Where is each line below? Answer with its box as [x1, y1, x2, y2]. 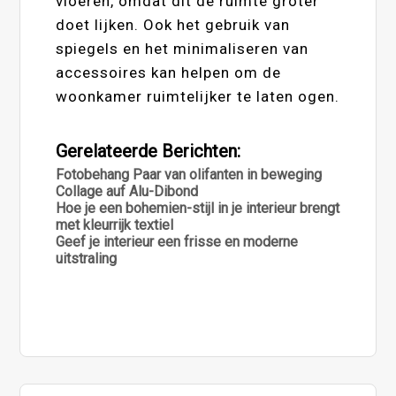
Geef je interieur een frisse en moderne [56, 233, 299, 251]
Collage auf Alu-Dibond [56, 183, 199, 201]
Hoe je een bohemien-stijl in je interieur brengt [56, 200, 340, 217]
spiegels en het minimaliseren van [56, 40, 309, 58]
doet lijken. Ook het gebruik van [56, 16, 291, 34]
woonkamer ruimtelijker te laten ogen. [56, 88, 340, 106]
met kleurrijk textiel [56, 217, 174, 234]
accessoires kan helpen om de [56, 64, 282, 82]
